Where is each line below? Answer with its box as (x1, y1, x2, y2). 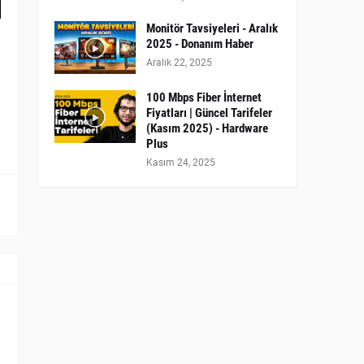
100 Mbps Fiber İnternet (146, 90, 262, 105)
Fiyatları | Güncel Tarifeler (146, 106, 272, 120)
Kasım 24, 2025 (146, 157, 215, 168)
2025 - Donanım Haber (146, 37, 253, 51)
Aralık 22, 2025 (146, 57, 212, 68)
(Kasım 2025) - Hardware (146, 121, 268, 136)
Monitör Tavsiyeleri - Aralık (146, 21, 278, 36)
